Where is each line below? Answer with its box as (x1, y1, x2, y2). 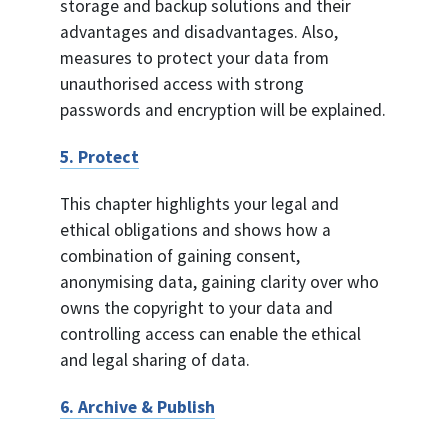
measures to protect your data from (60, 47, 329, 70)
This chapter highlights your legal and (60, 193, 339, 216)
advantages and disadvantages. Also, (60, 21, 338, 44)
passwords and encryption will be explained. (60, 99, 386, 122)
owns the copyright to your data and (60, 297, 333, 320)
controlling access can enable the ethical (60, 323, 361, 346)
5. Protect (60, 146, 139, 169)
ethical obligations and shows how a (60, 219, 331, 242)
